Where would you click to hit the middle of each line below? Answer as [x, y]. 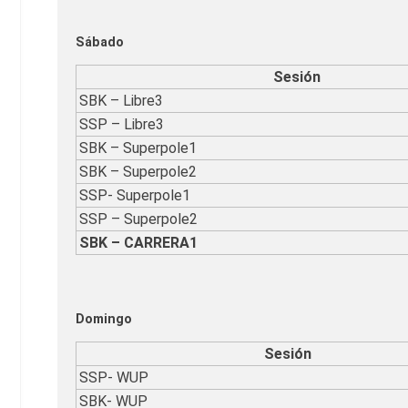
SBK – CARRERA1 [138, 243]
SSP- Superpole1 [135, 196]
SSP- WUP [114, 378]
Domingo [104, 319]
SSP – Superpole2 [138, 219]
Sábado [100, 42]
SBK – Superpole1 [138, 148]
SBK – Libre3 [121, 101]
